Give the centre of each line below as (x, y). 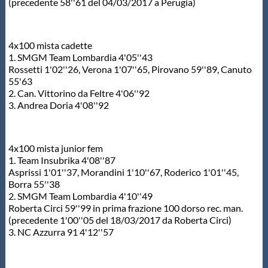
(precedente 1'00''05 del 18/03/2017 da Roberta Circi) (120, 220)
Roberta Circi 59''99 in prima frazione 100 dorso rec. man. (125, 208)
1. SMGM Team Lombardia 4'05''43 (80, 57)
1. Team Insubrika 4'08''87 (62, 160)
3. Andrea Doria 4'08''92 (58, 105)
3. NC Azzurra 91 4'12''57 (61, 232)
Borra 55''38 (34, 184)
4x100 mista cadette (50, 45)
